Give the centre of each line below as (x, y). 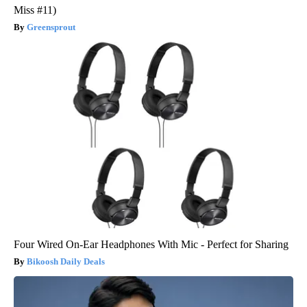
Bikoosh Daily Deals (66, 261)
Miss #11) (35, 10)
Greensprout (51, 27)
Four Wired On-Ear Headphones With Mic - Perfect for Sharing (151, 244)
